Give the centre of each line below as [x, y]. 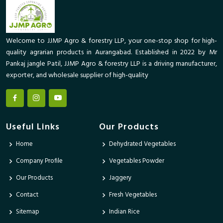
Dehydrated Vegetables [142, 144]
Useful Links [33, 127]
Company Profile [39, 161]
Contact [27, 195]
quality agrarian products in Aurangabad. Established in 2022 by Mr [111, 52]
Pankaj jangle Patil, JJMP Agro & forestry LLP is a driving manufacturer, [111, 64]
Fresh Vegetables [133, 195]
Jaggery [120, 178]
